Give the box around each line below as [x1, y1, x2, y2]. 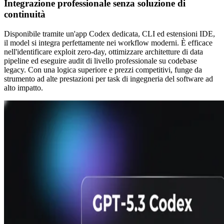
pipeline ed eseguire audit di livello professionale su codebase [4, 56, 197, 65]
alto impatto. [4, 83, 43, 92]
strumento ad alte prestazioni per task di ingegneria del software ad [4, 74, 213, 83]
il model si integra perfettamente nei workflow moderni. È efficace [4, 38, 212, 47]
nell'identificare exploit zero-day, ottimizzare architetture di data [4, 47, 203, 56]
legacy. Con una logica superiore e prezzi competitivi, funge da [4, 65, 202, 74]
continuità [4, 9, 45, 20]
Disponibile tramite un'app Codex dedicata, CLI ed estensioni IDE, [4, 29, 215, 38]
